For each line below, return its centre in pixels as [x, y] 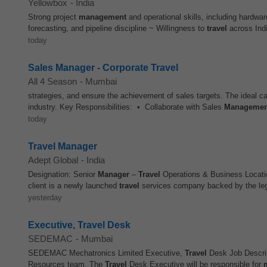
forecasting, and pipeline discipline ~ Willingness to [117, 28]
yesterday [45, 198]
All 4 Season [52, 81]
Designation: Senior [63, 174]
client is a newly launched [74, 186]
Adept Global [53, 160]
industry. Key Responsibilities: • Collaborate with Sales [126, 107]
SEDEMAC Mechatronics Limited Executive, [106, 253]
